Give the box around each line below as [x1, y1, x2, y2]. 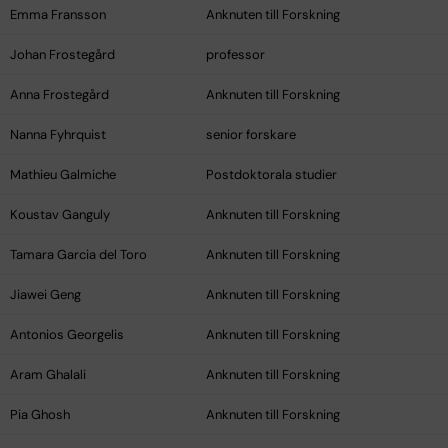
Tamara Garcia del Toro [10, 246, 147, 264]
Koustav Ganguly [10, 206, 110, 224]
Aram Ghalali [10, 366, 86, 384]
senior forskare [206, 126, 296, 144]
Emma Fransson [10, 6, 106, 24]
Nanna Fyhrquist [10, 126, 106, 144]
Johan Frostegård [10, 46, 115, 64]
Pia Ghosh [10, 406, 70, 424]
